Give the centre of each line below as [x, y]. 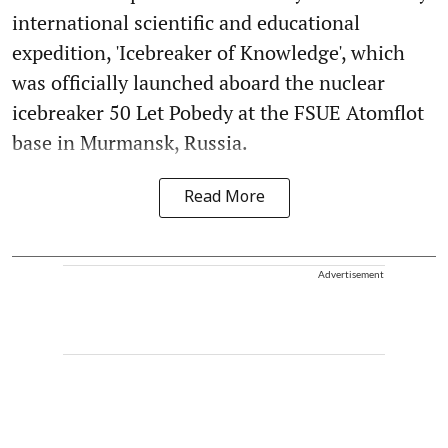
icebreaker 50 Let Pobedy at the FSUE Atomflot [218, 112]
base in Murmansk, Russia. [130, 142]
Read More [224, 197]
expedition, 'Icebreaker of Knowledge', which [208, 52]
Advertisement [351, 273]
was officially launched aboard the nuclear [198, 82]
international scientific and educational [186, 22]
